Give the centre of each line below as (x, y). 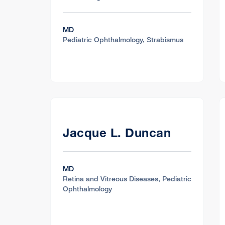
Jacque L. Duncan (117, 133)
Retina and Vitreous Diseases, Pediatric (127, 178)
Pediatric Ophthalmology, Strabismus (123, 39)
